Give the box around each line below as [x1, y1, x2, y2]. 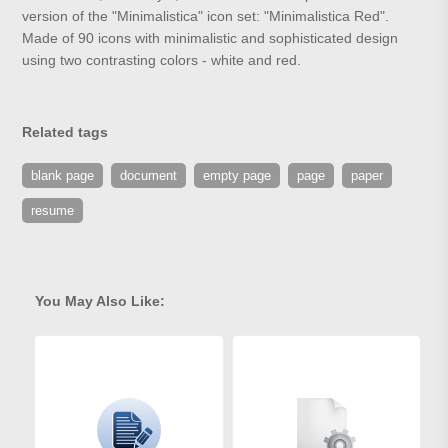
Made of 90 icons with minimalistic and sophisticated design [22, 30, 399, 47]
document [120, 168, 178, 184]
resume [31, 203, 75, 219]
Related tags [22, 124, 109, 141]
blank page [31, 168, 95, 184]
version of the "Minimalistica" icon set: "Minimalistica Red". [22, 8, 390, 25]
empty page [203, 168, 272, 184]
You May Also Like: [35, 293, 165, 310]
